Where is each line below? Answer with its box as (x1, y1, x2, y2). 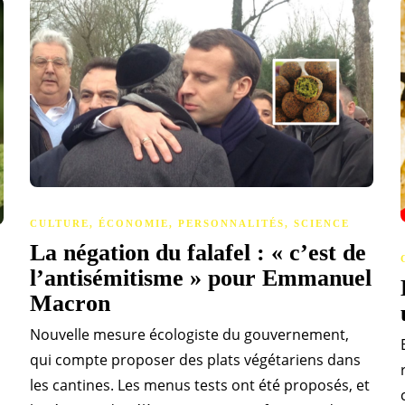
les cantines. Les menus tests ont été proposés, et (30, 374, 370, 395)
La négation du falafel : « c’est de (30, 239, 366, 266)
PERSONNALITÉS (178, 217, 285, 229)
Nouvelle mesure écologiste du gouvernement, (30, 324, 349, 344)
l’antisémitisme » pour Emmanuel (30, 264, 372, 291)
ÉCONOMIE (99, 217, 169, 229)
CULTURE (30, 217, 89, 229)
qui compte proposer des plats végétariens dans (30, 349, 361, 370)
